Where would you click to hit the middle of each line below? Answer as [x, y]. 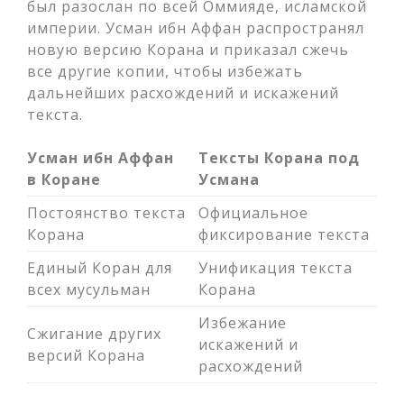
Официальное [254, 213]
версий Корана [86, 355]
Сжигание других [94, 334]
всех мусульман [89, 289]
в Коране [64, 179]
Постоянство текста [106, 213]
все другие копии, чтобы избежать [165, 71]
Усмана [230, 179]
